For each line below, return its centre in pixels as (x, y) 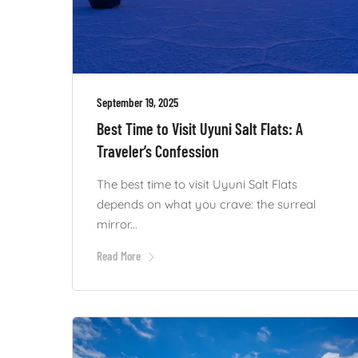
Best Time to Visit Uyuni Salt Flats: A (200, 128)
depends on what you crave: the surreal (206, 204)
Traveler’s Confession (158, 151)
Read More (119, 255)
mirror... (117, 224)
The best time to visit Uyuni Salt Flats (197, 184)
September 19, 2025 (137, 102)
